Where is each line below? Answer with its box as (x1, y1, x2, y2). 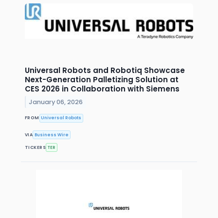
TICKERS (25, 144, 46, 150)
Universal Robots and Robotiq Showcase (25, 65, 185, 75)
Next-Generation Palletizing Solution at (25, 74, 179, 85)
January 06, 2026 (29, 97, 83, 106)
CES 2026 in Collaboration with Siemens (25, 83, 180, 94)
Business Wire (35, 131, 69, 138)
